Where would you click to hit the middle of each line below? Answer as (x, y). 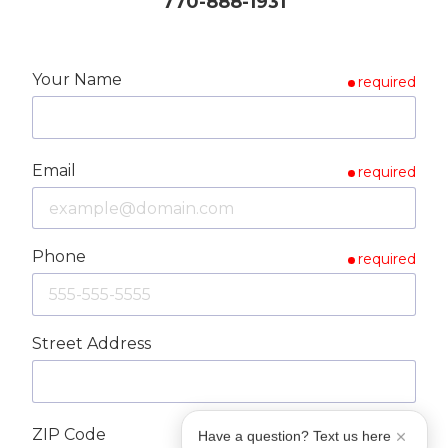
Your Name (77, 80)
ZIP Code (69, 434)
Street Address (91, 343)
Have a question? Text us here (294, 434)
